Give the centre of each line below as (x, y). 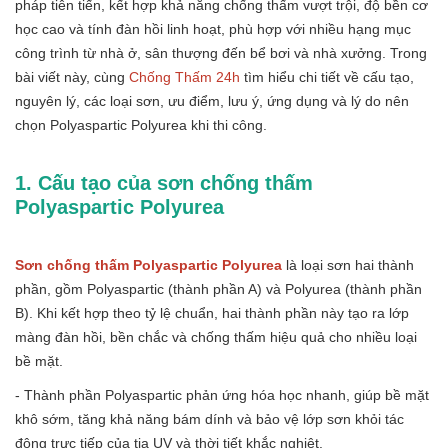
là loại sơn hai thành (348, 264)
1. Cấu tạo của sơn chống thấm (164, 182)
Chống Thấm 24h (184, 76)
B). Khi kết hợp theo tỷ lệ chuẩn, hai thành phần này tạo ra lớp (212, 312)
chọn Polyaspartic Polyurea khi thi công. (141, 124)
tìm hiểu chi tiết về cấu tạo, (327, 76)
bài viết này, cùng (72, 76)
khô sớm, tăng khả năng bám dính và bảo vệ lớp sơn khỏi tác (209, 418)
